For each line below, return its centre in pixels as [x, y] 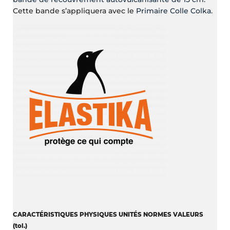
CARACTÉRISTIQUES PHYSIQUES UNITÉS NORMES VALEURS [108, 214]
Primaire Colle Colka [174, 11]
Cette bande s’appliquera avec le [75, 11]
